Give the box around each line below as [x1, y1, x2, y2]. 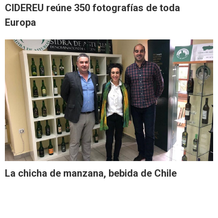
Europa [5, 17, 36, 29]
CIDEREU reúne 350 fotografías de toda [5, 2, 180, 14]
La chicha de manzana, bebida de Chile [5, 167, 177, 179]
